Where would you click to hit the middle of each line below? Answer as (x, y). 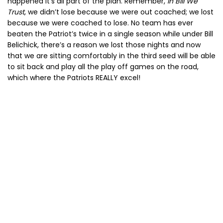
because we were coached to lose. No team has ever (100, 23)
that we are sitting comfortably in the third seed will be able (111, 56)
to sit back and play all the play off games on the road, (103, 67)
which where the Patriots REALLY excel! (74, 78)
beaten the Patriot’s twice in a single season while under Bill (110, 34)
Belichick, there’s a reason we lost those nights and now (104, 45)
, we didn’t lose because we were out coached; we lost (119, 12)
